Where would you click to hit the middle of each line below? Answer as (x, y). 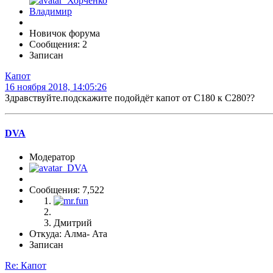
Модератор (52, 157)
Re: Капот (26, 265)
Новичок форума (65, 34)
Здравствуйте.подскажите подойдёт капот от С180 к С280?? (130, 98)
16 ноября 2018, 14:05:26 (56, 87)
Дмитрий (73, 222)
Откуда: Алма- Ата (68, 233)
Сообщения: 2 (58, 44)
